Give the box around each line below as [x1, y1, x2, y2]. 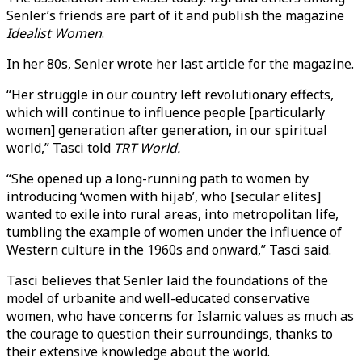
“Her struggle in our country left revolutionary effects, [6, 86, 334, 103]
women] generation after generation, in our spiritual [6, 121, 327, 139]
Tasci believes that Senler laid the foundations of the [6, 271, 328, 289]
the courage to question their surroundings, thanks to [6, 325, 333, 343]
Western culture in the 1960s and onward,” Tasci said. [6, 241, 331, 259]
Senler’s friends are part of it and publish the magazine [6, 6, 344, 24]
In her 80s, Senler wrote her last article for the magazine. [6, 55, 354, 73]
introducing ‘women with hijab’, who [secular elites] [6, 187, 321, 205]
